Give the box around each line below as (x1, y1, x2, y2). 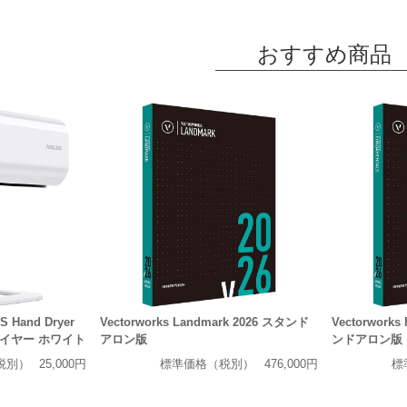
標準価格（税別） (160, 356, 255, 371)
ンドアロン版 (331, 333, 402, 347)
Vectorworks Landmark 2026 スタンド (100, 315, 309, 330)
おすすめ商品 (257, 41, 392, 66)
